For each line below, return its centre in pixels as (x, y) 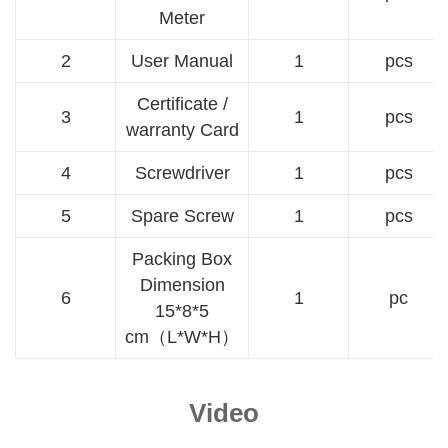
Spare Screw (182, 216)
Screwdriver (182, 173)
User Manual (182, 61)
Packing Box (182, 259)
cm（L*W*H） (182, 337)
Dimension (182, 285)
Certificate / (182, 104)
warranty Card (182, 130)
